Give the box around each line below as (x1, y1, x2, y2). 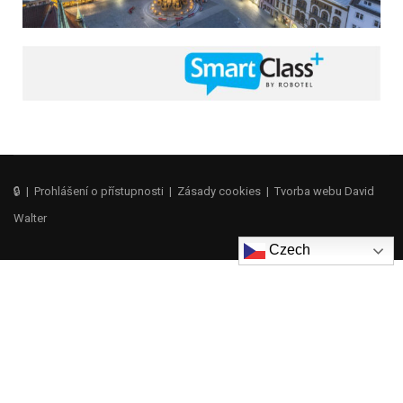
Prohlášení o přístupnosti (34, 184, 164, 198)
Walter (13, 211, 47, 225)
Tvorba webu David (274, 184, 374, 198)
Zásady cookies (177, 184, 261, 198)
